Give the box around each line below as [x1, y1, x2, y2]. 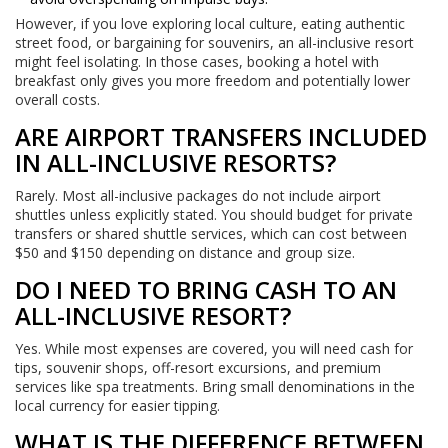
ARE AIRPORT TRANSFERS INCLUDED [15, 120, 427, 154]
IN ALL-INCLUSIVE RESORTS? [15, 146, 336, 180]
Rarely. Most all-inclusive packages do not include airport [15, 186, 381, 206]
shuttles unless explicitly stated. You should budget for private [15, 205, 413, 225]
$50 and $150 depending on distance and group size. [15, 243, 355, 263]
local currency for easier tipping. [15, 396, 220, 416]
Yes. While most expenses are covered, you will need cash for [15, 339, 413, 359]
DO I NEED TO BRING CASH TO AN [15, 273, 397, 307]
